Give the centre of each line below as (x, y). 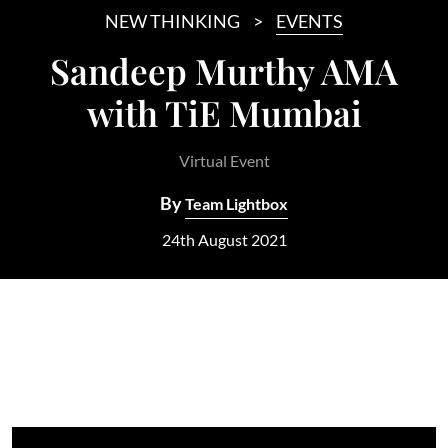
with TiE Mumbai (224, 113)
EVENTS (309, 21)
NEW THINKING (172, 21)
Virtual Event (224, 161)
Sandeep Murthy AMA (224, 71)
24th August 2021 (224, 240)
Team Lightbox (236, 204)
